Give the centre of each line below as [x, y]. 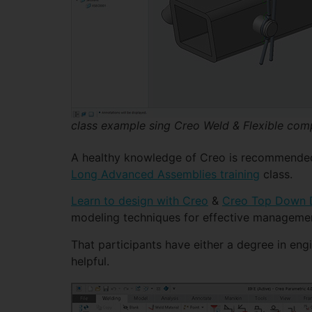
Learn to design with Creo [140, 201]
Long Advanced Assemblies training [165, 174]
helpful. [90, 261]
